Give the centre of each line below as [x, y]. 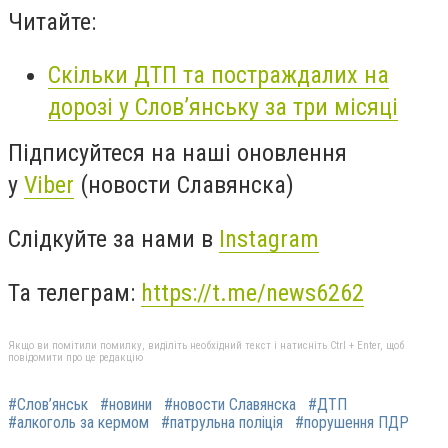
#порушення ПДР [352, 423]
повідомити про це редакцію [75, 358]
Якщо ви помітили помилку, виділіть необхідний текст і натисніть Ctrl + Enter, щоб [206, 346]
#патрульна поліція [222, 423]
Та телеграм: [74, 292]
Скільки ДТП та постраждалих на [218, 75]
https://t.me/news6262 [252, 292]
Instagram [269, 238]
